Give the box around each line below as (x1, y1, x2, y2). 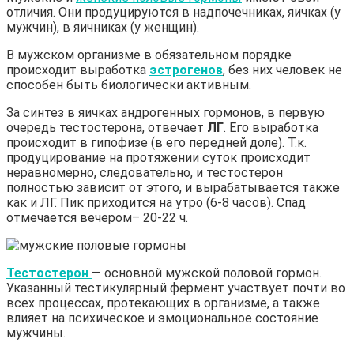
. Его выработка (224, 119, 318, 135)
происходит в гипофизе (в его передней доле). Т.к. (6, 134, 307, 150)
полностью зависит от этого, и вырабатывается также (6, 179, 340, 195)
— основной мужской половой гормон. (92, 265, 322, 281)
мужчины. (6, 325, 66, 341)
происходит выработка (6, 62, 149, 77)
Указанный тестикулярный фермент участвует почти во (6, 280, 345, 296)
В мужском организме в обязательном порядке (6, 47, 292, 62)
